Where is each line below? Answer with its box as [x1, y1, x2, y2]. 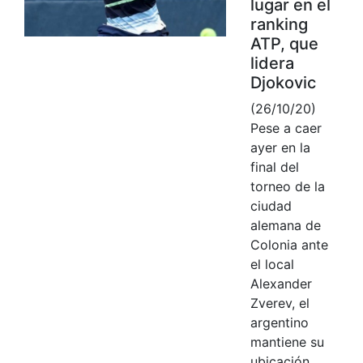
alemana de [250, 216, 321, 233]
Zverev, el [250, 294, 310, 311]
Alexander [250, 275, 312, 292]
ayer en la [250, 139, 310, 156]
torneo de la [250, 177, 325, 194]
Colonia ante [250, 236, 328, 253]
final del [250, 158, 299, 175]
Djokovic [250, 72, 316, 92]
